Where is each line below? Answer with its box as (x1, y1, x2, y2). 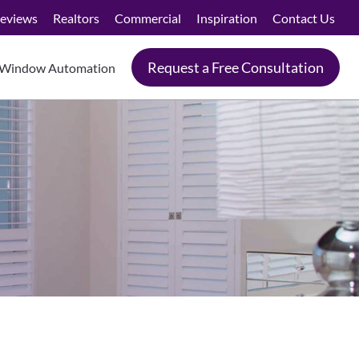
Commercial (115, 10, 182, 26)
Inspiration (196, 10, 258, 26)
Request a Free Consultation (147, 58, 324, 77)
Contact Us (272, 10, 336, 26)
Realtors (52, 10, 99, 26)
